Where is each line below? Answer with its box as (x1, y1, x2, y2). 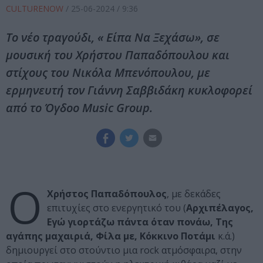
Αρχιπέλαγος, (186, 201, 254, 215)
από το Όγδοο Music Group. (6, 100, 153, 116)
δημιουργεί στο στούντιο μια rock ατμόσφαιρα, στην (6, 244, 242, 257)
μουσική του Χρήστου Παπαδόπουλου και (6, 47, 230, 63)
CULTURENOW (6, 3, 66, 15)
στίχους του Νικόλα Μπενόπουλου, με (6, 65, 210, 81)
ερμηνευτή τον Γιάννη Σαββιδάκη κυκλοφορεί (6, 82, 252, 99)
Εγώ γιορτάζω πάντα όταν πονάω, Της (47, 215, 233, 229)
